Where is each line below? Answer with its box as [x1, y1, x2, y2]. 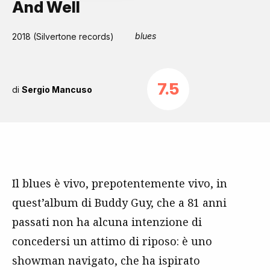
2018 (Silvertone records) [12, 31, 114, 42]
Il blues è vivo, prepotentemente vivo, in [12, 176, 227, 190]
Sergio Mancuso [22, 84, 92, 95]
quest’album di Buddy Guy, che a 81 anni [12, 195, 227, 210]
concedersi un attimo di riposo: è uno [12, 234, 212, 248]
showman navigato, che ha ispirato [12, 253, 200, 268]
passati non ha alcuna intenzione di [12, 215, 202, 229]
